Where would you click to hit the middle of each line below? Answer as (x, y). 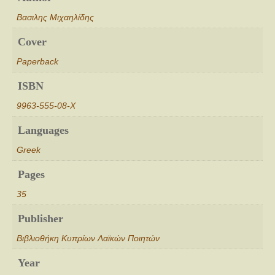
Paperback (37, 62)
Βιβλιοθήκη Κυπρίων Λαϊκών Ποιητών (88, 238)
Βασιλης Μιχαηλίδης (55, 17)
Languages (43, 130)
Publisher (41, 219)
